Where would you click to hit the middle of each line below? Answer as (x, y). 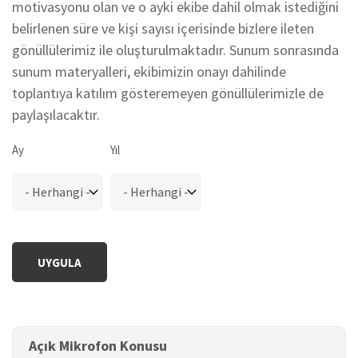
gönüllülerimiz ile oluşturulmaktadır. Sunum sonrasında (175, 50)
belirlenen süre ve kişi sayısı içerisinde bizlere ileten (163, 28)
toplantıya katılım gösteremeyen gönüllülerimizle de (168, 93)
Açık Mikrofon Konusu (98, 345)
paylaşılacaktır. (56, 114)
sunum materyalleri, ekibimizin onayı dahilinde (149, 71)
